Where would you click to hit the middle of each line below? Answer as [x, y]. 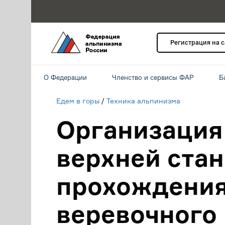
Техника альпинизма [143, 101]
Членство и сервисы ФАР [153, 77]
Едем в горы [78, 101]
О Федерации [65, 77]
